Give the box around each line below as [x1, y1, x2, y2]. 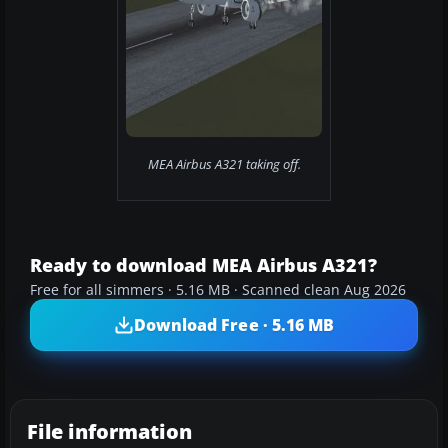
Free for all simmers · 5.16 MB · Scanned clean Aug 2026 [30, 281, 406, 300]
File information [27, 418, 192, 446]
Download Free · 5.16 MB [133, 313, 335, 336]
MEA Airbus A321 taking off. [147, 155, 301, 174]
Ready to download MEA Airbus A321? [30, 253, 377, 278]
